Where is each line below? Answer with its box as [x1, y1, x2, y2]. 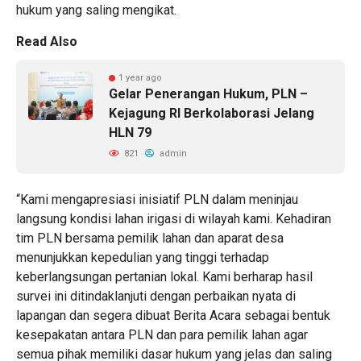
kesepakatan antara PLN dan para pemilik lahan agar [16, 327, 308, 343]
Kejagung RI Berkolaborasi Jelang [109, 106, 314, 122]
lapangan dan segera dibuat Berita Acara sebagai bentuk [16, 308, 330, 324]
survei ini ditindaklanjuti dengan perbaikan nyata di [16, 288, 296, 305]
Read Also [16, 34, 77, 50]
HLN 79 [109, 125, 151, 141]
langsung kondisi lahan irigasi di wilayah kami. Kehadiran [16, 211, 331, 227]
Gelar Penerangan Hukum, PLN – [109, 86, 308, 102]
